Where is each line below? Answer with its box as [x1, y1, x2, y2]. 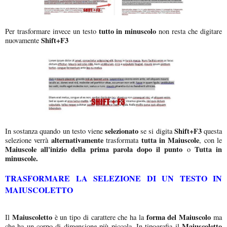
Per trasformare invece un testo [5, 26, 96, 36]
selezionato [105, 125, 139, 136]
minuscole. [5, 153, 38, 164]
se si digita [138, 126, 172, 136]
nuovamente [5, 35, 41, 45]
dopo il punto [137, 143, 183, 155]
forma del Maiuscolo [143, 211, 211, 222]
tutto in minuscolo [96, 25, 157, 36]
